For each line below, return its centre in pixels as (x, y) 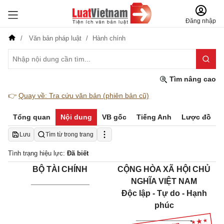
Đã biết (78, 153)
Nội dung (76, 117)
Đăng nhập (201, 21)
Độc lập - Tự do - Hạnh (164, 193)
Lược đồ (196, 117)
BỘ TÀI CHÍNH (60, 169)
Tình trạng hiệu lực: (37, 153)
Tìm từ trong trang (69, 134)
